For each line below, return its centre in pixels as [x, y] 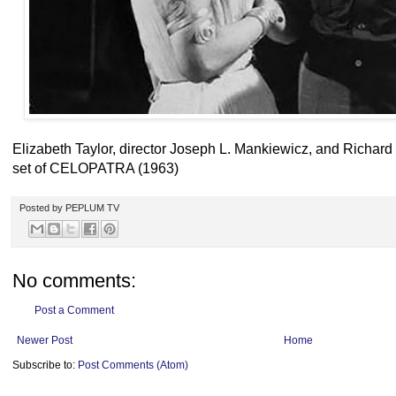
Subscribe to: [45, 366]
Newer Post [45, 341]
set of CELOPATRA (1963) [95, 168]
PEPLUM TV [92, 207]
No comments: [74, 281]
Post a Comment [74, 311]
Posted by [42, 207]
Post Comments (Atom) [133, 366]
